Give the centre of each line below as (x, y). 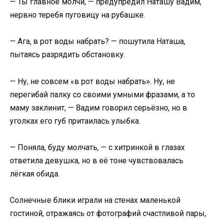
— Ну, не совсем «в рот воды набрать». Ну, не (92, 81)
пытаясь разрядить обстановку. (67, 55)
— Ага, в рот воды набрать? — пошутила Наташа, (98, 42)
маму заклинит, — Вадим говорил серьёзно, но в (99, 108)
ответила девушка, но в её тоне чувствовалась (97, 160)
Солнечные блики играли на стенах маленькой (95, 200)
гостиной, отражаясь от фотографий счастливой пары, (108, 213)
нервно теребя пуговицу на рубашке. (77, 15)
